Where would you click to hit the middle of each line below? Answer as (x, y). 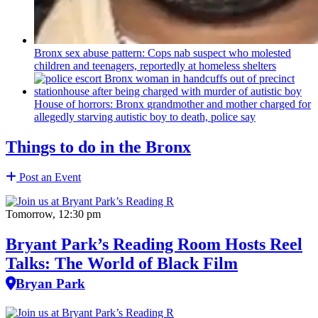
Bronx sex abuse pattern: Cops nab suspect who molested (163, 53)
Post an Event (49, 177)
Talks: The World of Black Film (122, 263)
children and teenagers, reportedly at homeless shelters (155, 65)
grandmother (175, 104)
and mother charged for (257, 104)
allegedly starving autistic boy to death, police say (145, 116)
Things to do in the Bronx (98, 147)
